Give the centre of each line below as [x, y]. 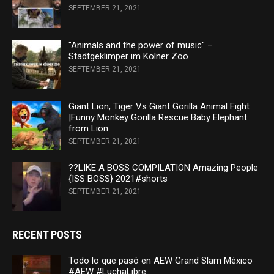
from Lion [88, 129]
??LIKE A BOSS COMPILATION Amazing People [163, 168]
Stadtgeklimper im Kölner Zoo [128, 57]
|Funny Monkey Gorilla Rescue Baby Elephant [158, 118]
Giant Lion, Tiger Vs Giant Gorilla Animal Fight [159, 107]
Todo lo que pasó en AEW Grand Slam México [161, 261]
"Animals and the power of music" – [141, 46]
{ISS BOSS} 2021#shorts [118, 179]
